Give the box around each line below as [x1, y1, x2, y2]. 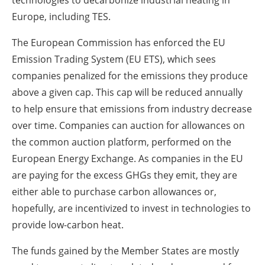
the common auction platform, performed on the [12, 135, 231, 149]
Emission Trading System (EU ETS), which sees [12, 53, 216, 66]
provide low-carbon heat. [12, 218, 124, 232]
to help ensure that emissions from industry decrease [12, 102, 252, 116]
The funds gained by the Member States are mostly [12, 244, 239, 258]
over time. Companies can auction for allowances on [12, 119, 245, 132]
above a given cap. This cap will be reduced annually [12, 86, 243, 99]
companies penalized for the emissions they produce [12, 69, 248, 83]
